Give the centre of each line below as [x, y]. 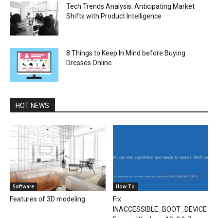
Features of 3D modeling [47, 199]
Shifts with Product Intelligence [114, 16]
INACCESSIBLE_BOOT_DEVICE [160, 209]
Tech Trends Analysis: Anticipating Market [130, 7]
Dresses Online [89, 63]
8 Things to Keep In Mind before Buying [126, 53]
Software [23, 187]
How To [125, 187]
